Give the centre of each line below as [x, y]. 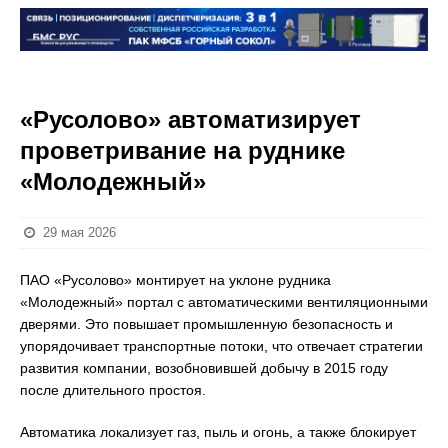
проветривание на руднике [182, 150]
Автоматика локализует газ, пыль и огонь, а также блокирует [218, 432]
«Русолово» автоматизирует [190, 119]
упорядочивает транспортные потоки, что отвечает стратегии [221, 346]
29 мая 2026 [80, 232]
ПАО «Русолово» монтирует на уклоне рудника [175, 280]
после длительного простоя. [113, 390]
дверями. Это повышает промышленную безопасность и [206, 324]
